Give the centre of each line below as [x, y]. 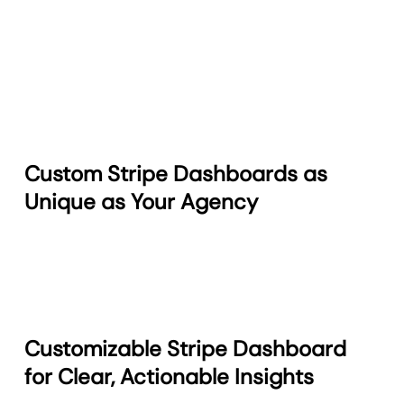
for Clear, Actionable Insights [170, 377]
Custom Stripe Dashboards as [176, 174]
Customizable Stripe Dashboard [186, 349]
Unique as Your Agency [142, 202]
